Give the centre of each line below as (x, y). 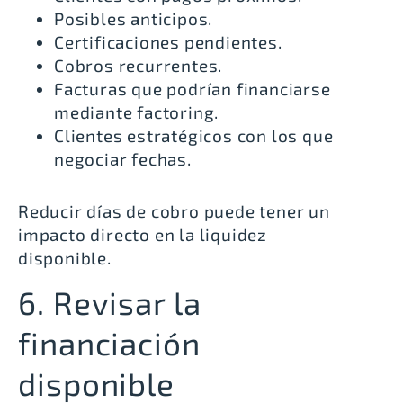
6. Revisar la (110, 303)
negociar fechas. (123, 158)
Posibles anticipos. (134, 18)
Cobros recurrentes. (139, 65)
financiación (109, 343)
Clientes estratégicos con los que (194, 135)
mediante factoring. (137, 112)
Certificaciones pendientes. (168, 41)
